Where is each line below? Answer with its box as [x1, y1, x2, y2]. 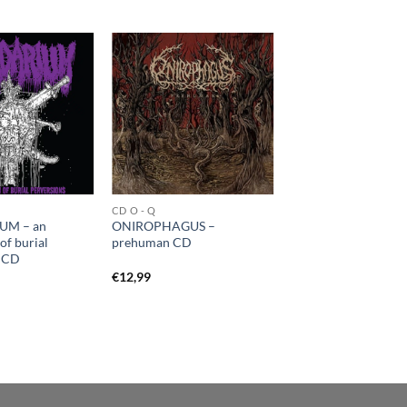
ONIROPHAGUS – [111, 218, 215, 234]
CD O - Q [111, 203, 156, 216]
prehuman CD [111, 234, 192, 251]
